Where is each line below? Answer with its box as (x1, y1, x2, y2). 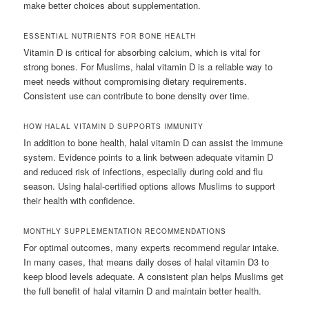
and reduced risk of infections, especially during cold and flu (23, 165, 263, 179)
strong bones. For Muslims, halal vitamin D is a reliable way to (23, 60, 273, 74)
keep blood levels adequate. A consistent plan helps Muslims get (23, 270, 284, 283)
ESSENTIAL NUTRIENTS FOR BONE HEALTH (23, 31, 197, 41)
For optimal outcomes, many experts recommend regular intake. (23, 241, 280, 255)
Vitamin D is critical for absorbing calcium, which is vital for (23, 46, 261, 59)
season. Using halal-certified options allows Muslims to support (23, 179, 276, 193)
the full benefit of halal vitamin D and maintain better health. (23, 284, 262, 298)
